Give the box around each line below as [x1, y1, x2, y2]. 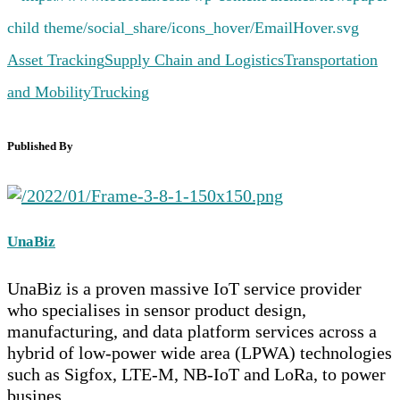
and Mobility [7, 83, 91, 101]
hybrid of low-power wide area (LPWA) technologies [7, 342, 392, 362]
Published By [7, 139, 73, 154]
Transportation [284, 51, 378, 69]
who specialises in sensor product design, [7, 299, 306, 320]
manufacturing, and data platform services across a [7, 321, 377, 341]
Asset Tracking [7, 51, 104, 69]
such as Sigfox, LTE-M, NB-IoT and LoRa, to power [7, 363, 386, 384]
